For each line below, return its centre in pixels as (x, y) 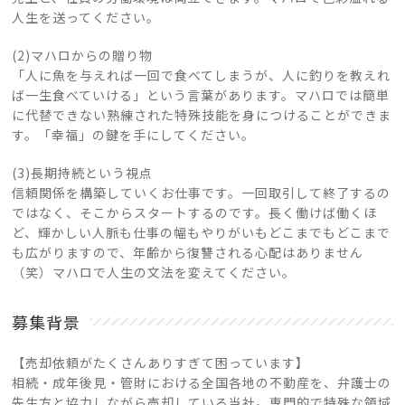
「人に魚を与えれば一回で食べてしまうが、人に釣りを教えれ (202, 75)
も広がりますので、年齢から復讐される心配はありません (188, 252)
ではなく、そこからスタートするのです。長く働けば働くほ (195, 212)
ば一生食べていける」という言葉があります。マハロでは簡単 (201, 95)
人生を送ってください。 (86, 17)
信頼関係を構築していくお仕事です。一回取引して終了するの (202, 193)
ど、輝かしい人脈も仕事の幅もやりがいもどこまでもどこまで (202, 232)
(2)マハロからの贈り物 (83, 55)
